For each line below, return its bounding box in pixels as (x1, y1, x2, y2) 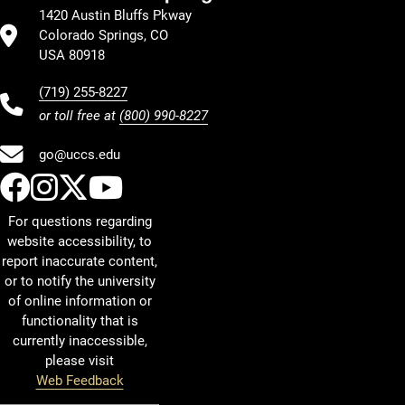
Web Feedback (35, 372, 124, 389)
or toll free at (39, 108, 119, 124)
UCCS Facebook (30, 169, 248, 205)
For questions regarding (7, 213, 152, 230)
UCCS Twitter (88, 169, 267, 205)
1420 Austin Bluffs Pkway (39, 7, 192, 24)
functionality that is (21, 313, 138, 329)
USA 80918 (39, 47, 105, 63)
